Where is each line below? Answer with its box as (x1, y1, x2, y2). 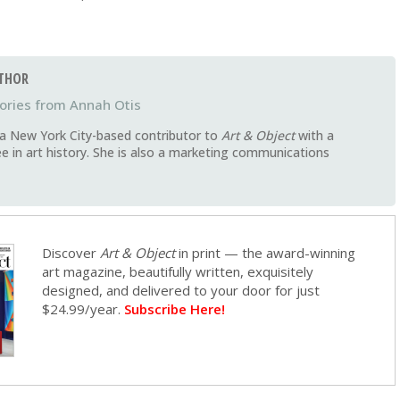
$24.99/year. (42, 300, 125, 319)
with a (298, 127, 334, 145)
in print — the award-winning (175, 244, 356, 262)
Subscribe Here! (124, 300, 226, 319)
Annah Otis (70, 96, 141, 114)
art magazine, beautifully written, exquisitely (42, 262, 314, 281)
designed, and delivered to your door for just (42, 281, 321, 300)
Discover (42, 244, 101, 262)
